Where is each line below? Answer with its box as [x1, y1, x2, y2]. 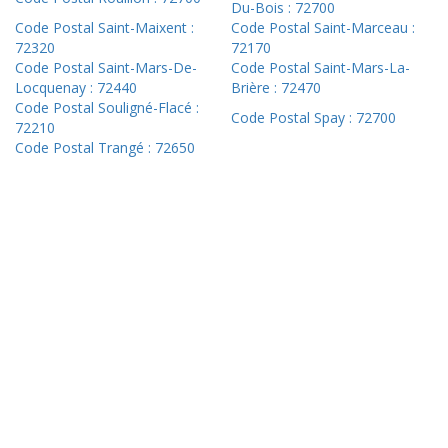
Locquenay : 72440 [15, 78, 137, 98]
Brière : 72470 [231, 78, 321, 98]
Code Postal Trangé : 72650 [15, 138, 195, 158]
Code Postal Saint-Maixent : [15, 18, 194, 38]
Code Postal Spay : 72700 [231, 108, 396, 128]
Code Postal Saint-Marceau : [231, 18, 415, 38]
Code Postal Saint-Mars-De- [15, 58, 197, 78]
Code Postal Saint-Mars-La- [231, 58, 410, 78]
